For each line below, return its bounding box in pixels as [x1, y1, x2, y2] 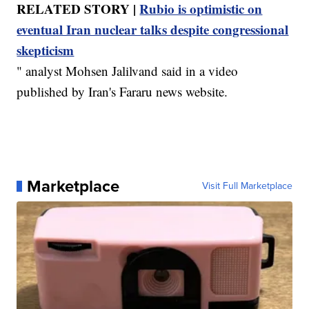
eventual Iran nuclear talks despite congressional [17, 19, 289, 39]
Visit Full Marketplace [201, 178, 292, 193]
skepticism [17, 40, 74, 59]
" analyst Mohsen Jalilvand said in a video [17, 61, 239, 79]
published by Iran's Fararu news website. [17, 82, 228, 100]
